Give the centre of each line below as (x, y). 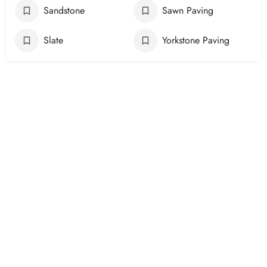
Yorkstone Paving (196, 41)
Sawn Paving (188, 11)
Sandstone (64, 11)
